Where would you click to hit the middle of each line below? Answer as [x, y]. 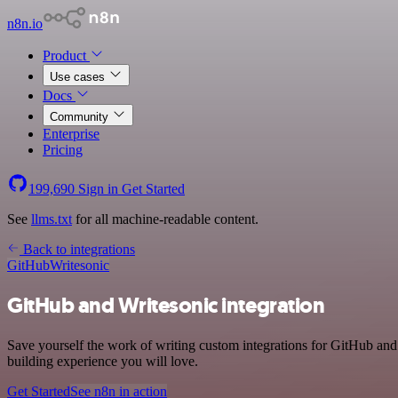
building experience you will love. [103, 361]
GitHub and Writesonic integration [166, 305]
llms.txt [52, 219]
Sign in [98, 189]
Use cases [79, 77]
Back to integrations [77, 249]
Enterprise [71, 134]
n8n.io [25, 24]
